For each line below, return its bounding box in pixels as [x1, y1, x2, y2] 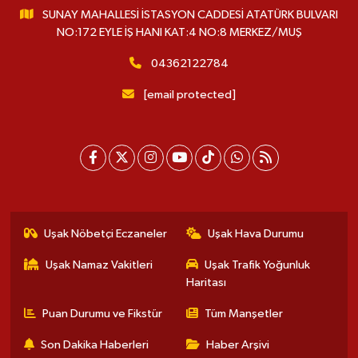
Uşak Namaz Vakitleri [46, 258, 153, 271]
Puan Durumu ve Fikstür [42, 307, 163, 320]
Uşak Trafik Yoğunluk [205, 258, 310, 271]
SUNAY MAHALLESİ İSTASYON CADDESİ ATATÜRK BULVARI [42, 8, 339, 21]
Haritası [185, 276, 226, 288]
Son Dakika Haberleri [41, 338, 149, 351]
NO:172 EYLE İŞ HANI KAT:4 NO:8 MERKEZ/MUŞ [56, 26, 302, 38]
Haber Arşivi [206, 338, 269, 351]
